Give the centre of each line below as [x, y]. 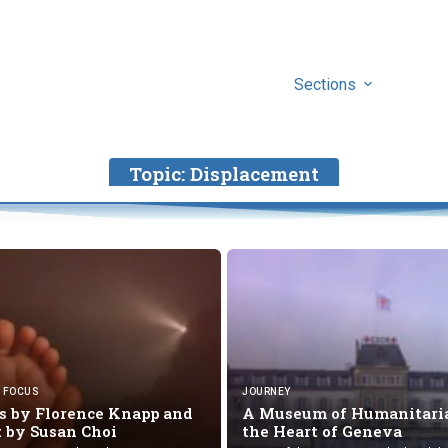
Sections [325, 84]
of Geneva [364, 430]
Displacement [254, 173]
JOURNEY [266, 391]
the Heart [282, 430]
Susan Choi [75, 430]
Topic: [159, 173]
